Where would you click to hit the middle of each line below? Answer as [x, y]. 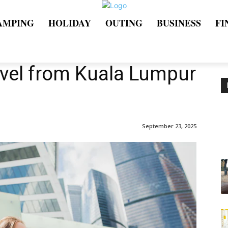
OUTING [124, 23]
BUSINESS [179, 23]
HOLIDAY [70, 23]
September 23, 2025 [169, 126]
